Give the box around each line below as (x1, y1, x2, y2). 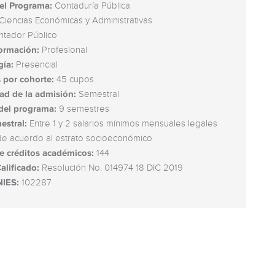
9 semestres (56, 103, 109, 115)
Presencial (14, 59, 58, 71)
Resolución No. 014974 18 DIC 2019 (39, 162, 183, 174)
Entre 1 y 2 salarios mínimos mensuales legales (27, 118, 217, 130)
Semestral (76, 88, 119, 100)
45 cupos (54, 74, 94, 85)
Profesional (39, 44, 87, 56)
